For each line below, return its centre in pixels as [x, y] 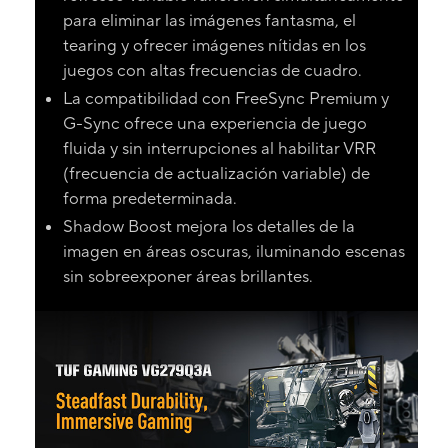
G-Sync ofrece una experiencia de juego [214, 124]
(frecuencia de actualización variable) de [216, 174]
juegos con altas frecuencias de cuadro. [212, 70]
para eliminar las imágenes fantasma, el [209, 20]
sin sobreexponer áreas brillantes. [187, 277]
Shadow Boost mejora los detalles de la [208, 227]
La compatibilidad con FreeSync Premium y [225, 99]
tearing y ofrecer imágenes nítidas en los [214, 45]
